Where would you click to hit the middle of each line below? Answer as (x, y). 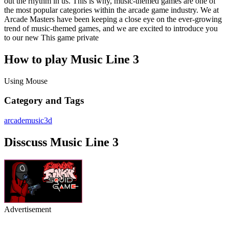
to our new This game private (51, 37)
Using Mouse (26, 81)
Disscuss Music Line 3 (61, 142)
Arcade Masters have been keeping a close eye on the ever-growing (113, 19)
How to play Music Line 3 (72, 59)
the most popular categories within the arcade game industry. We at (111, 10)
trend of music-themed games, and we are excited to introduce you (111, 28)
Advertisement (28, 209)
